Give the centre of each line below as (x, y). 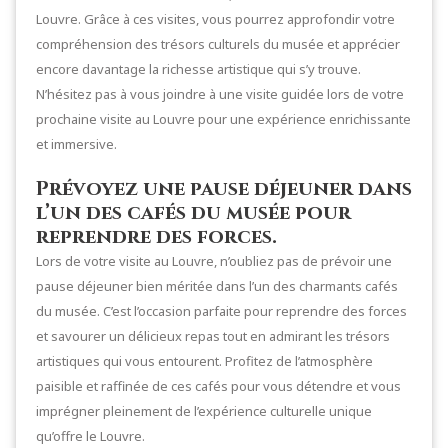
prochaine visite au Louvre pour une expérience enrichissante (223, 118)
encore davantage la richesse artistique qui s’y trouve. (198, 68)
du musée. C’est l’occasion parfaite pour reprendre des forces (221, 310)
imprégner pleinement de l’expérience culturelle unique (204, 410)
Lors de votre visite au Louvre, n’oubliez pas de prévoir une (214, 260)
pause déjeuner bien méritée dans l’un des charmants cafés (217, 285)
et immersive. (76, 143)
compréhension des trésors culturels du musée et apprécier (218, 43)
